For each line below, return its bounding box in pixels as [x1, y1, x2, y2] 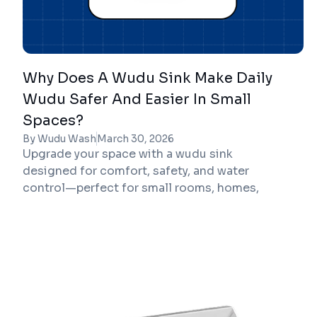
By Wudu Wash [23, 132, 96, 145]
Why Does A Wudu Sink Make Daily [23, 69, 272, 87]
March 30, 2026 [97, 132, 174, 145]
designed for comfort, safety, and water [23, 163, 249, 178]
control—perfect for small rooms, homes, [23, 180, 259, 195]
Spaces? [23, 111, 83, 129]
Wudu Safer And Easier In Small [23, 90, 251, 108]
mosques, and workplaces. [23, 197, 173, 212]
